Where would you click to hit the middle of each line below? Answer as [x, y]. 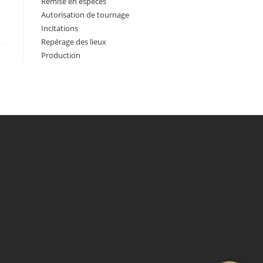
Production [61, 55]
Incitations [60, 28]
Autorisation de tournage [85, 15]
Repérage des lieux [74, 42]
